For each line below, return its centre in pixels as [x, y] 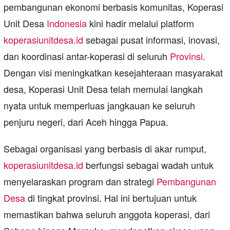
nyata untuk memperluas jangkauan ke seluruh [99, 106]
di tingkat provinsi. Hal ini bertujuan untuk [111, 198]
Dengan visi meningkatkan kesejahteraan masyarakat [113, 73]
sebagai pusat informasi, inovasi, [151, 40]
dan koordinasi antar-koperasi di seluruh [87, 56]
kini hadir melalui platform [140, 23]
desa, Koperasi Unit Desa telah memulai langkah [103, 89]
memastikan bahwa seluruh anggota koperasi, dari [107, 214]
